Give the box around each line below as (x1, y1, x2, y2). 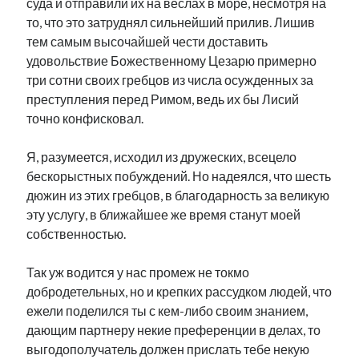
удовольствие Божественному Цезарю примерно (26, 53, 317, 68)
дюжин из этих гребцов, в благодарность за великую (26, 188, 330, 203)
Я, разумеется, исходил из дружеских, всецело (26, 149, 297, 164)
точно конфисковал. (26, 111, 144, 126)
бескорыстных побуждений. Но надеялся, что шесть (26, 168, 332, 184)
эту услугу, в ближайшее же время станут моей (26, 207, 301, 222)
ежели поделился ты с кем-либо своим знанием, (26, 303, 309, 318)
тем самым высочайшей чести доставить (26, 34, 268, 49)
